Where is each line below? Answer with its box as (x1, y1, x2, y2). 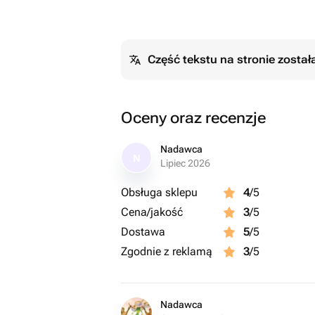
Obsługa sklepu (121, 186, 198, 199)
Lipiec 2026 (160, 157, 210, 169)
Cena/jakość (121, 205, 183, 219)
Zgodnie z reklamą (121, 245, 212, 258)
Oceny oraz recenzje (121, 109, 266, 127)
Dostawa (121, 225, 165, 238)
